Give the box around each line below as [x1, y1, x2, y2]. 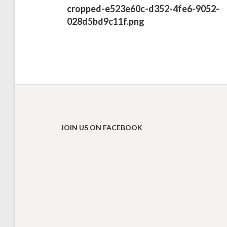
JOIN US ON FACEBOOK [61, 123, 142, 132]
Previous [55, 2, 86, 12]
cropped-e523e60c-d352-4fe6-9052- [66, 3, 219, 14]
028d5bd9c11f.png [66, 15, 144, 27]
